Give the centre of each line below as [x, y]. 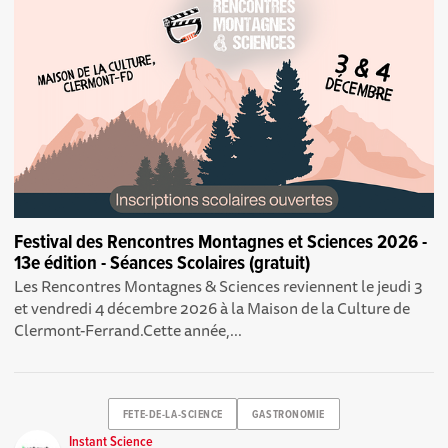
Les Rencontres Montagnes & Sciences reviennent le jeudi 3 [219, 285]
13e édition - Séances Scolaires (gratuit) [162, 263]
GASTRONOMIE [288, 414]
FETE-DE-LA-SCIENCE [173, 414]
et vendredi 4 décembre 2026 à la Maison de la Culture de [212, 307]
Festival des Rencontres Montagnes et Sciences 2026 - [221, 242]
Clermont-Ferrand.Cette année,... [128, 329]
